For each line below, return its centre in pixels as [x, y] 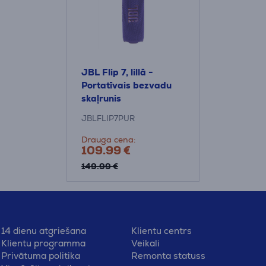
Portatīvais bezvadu [126, 85]
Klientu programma [44, 243]
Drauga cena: [108, 140]
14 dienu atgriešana [44, 231]
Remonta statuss [168, 256]
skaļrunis [101, 98]
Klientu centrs [161, 231]
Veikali [145, 243]
